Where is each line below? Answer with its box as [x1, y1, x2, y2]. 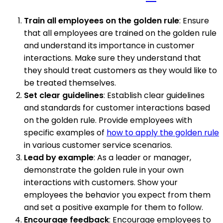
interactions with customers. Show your [24, 176, 178, 188]
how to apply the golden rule [107, 126, 219, 138]
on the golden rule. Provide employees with [24, 114, 192, 126]
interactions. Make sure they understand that [24, 52, 201, 64]
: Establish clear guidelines [104, 89, 205, 101]
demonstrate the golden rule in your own [24, 164, 184, 176]
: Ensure [179, 14, 209, 26]
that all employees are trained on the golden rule [24, 27, 217, 39]
